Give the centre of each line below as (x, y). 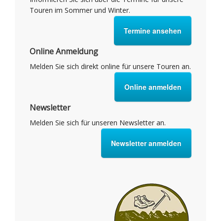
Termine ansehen (153, 31)
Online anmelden (153, 87)
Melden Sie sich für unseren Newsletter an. (98, 123)
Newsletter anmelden (146, 143)
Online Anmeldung (64, 51)
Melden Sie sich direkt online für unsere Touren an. (110, 66)
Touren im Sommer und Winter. (80, 10)
